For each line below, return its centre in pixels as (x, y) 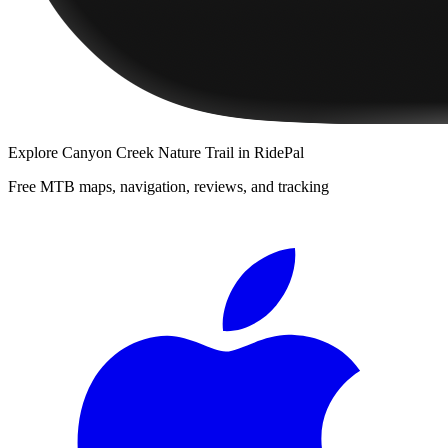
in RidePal (269, 152)
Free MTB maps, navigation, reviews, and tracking (168, 186)
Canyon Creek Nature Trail (148, 152)
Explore (35, 152)
